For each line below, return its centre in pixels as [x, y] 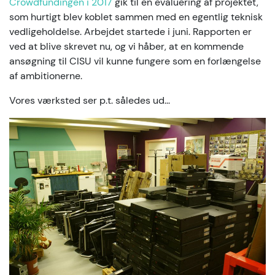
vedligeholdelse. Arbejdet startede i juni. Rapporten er [130, 32]
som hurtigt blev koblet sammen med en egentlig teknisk [136, 17]
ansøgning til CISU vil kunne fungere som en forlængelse [135, 61]
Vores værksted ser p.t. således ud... [90, 100]
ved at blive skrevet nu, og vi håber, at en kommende [126, 46]
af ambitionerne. [46, 76]
